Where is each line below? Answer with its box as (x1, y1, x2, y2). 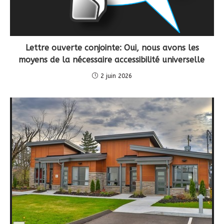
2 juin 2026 (100, 72, 132, 79)
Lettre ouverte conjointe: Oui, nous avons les (25, 42, 199, 52)
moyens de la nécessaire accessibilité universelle (18, 54, 206, 64)
